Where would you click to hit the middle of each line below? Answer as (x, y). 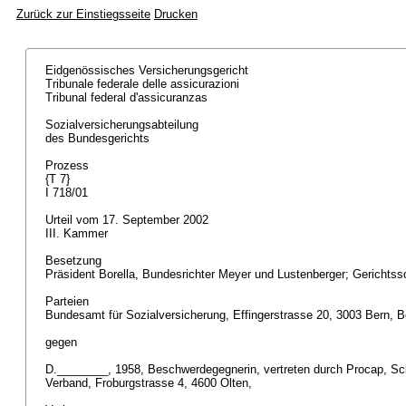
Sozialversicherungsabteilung (124, 125)
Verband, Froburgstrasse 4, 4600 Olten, (150, 383)
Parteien (69, 301)
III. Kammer (78, 233)
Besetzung (75, 261)
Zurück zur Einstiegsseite (83, 14)
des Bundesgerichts (99, 138)
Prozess (69, 165)
